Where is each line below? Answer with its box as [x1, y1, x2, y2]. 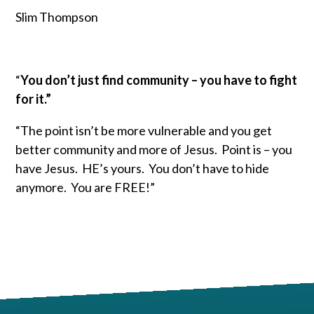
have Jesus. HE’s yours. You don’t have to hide [15, 160, 270, 176]
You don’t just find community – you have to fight [20, 71, 298, 88]
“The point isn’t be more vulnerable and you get [15, 122, 273, 138]
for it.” [15, 90, 52, 107]
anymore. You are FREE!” [15, 179, 156, 195]
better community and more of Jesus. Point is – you [15, 141, 293, 157]
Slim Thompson [15, 8, 99, 25]
